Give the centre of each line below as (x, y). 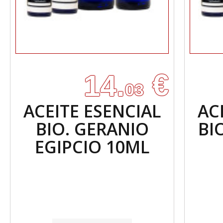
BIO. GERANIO (92, 129)
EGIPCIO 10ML (92, 147)
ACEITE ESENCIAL (92, 111)
